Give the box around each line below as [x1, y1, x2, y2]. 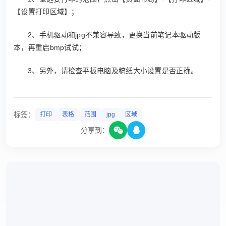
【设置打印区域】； [14, 8, 79, 16]
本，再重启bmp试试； [14, 43, 86, 51]
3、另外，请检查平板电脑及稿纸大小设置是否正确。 [28, 67, 198, 75]
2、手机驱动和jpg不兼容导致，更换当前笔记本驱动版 [28, 31, 201, 39]
